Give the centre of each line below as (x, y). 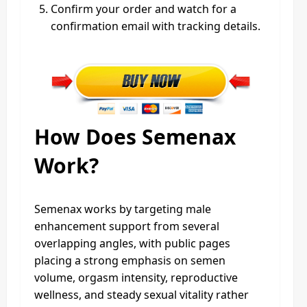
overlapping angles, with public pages (132, 243)
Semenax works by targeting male (123, 209)
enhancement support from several (127, 226)
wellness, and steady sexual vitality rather (142, 294)
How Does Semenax (135, 136)
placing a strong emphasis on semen (130, 260)
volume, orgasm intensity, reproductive (136, 277)
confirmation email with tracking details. (156, 26)
